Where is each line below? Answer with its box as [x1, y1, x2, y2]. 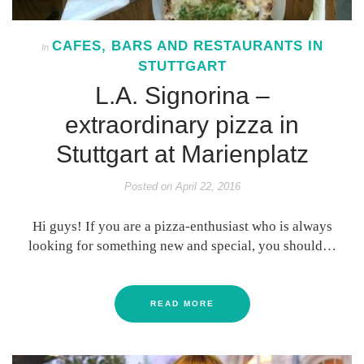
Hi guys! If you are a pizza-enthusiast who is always [32, 219, 332, 235]
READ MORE [149, 299, 214, 309]
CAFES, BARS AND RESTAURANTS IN [51, 38, 323, 54]
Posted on [123, 180, 172, 193]
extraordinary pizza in [65, 111, 299, 139]
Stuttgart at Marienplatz [55, 141, 309, 168]
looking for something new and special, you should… [28, 238, 336, 254]
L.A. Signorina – [94, 82, 270, 110]
